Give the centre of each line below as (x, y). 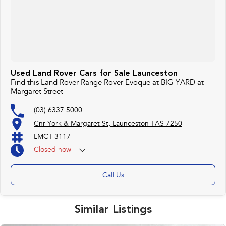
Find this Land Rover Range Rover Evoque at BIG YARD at (107, 83)
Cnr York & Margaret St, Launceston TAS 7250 (108, 124)
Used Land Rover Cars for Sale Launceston (94, 74)
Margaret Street (37, 92)
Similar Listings (113, 210)
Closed (45, 150)
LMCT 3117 (52, 137)
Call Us (113, 176)
